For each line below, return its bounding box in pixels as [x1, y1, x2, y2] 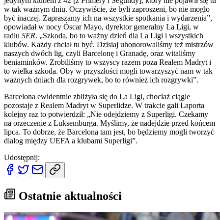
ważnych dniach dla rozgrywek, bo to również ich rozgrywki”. [4, 75, 198, 84]
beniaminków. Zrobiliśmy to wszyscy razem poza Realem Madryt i [4, 57, 211, 66]
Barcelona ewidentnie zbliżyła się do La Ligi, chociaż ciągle [4, 92, 190, 101]
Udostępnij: [4, 153, 40, 162]
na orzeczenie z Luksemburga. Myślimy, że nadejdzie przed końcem [4, 118, 215, 127]
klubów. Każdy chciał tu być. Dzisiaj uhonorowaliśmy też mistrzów [4, 40, 214, 49]
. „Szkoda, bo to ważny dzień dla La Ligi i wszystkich [35, 31, 203, 40]
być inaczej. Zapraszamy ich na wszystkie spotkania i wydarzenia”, [4, 13, 212, 22]
